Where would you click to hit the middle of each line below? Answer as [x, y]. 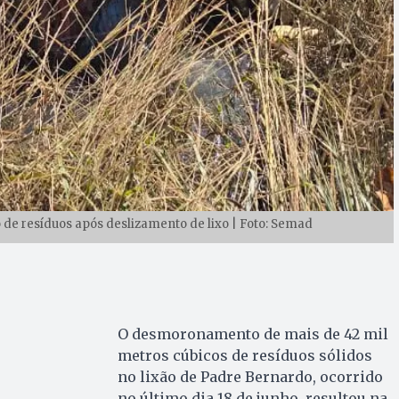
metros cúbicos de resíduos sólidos [244, 356]
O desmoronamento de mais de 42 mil [252, 334]
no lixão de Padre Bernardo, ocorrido [250, 377]
